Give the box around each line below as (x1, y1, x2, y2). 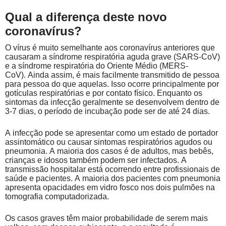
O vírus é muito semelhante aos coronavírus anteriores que (5, 43, 215, 52)
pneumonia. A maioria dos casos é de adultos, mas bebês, (5, 146, 213, 155)
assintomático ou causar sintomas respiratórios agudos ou (5, 137, 212, 146)
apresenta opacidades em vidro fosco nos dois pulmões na (5, 183, 215, 192)
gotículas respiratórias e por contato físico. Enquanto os (5, 88, 202, 97)
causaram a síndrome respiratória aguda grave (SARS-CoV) (5, 52, 220, 61)
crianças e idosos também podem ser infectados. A (5, 155, 187, 164)
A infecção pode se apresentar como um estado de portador (5, 128, 218, 137)
